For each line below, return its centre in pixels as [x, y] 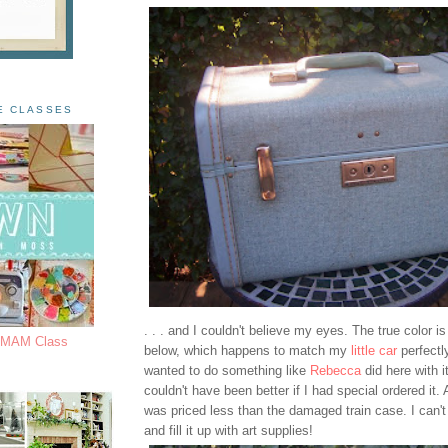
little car [374, 350]
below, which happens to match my [247, 350]
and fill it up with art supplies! [228, 430]
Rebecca [335, 370]
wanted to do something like [227, 370]
